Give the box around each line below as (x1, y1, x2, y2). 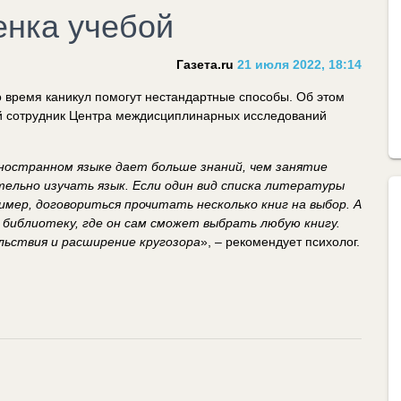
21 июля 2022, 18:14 (234, 56, 362, 72)
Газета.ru (176, 56, 234, 72)
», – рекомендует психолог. (200, 234, 360, 249)
